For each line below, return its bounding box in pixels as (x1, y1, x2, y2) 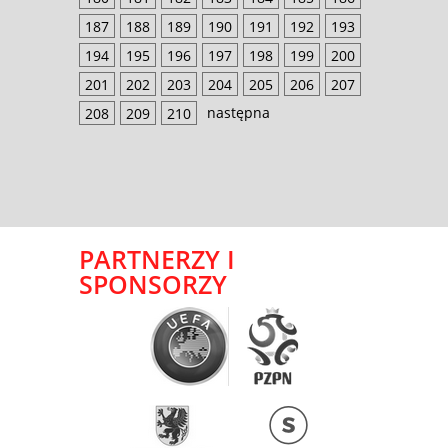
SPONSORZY (79, 267, 227, 301)
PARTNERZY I (79, 242, 235, 276)
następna (207, 103, 270, 122)
